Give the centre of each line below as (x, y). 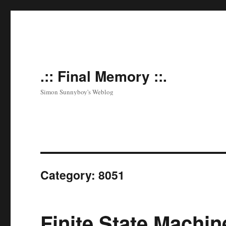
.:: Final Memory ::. (104, 76)
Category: (70, 175)
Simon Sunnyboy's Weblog (77, 92)
